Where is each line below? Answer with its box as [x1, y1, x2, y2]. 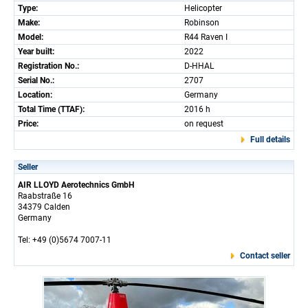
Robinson [184, 18, 219, 27]
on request [184, 119, 223, 129]
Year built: [18, 47, 54, 56]
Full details [250, 135, 290, 144]
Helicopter [184, 3, 222, 13]
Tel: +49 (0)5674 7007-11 [18, 235, 111, 245]
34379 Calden [18, 202, 70, 212]
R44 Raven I [184, 32, 228, 42]
